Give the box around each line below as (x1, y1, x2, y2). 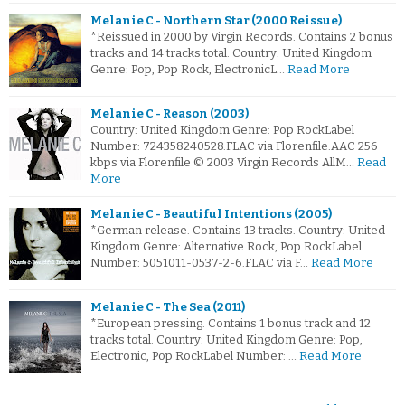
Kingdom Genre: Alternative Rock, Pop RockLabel (90, 240, 362, 254)
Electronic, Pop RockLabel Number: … (90, 349, 297, 363)
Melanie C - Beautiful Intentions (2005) (90, 207, 332, 221)
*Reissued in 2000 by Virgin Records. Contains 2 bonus (90, 30, 393, 44)
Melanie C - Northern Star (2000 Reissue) (90, 14, 342, 28)
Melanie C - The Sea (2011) (90, 300, 245, 315)
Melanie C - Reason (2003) (90, 107, 249, 121)
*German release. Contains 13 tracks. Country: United (90, 223, 385, 238)
